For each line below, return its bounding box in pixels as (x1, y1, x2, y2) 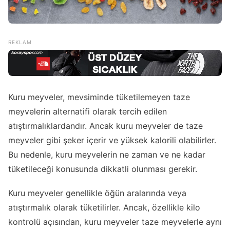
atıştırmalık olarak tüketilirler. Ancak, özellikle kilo (8, 202, 200, 213)
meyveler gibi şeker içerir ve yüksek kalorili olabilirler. (8, 135, 216, 146)
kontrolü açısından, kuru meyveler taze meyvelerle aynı (8, 217, 222, 227)
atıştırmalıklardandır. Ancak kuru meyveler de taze (8, 121, 203, 131)
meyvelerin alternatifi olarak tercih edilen (8, 106, 167, 117)
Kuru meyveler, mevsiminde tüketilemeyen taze (8, 92, 190, 103)
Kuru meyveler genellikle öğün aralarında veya (8, 188, 186, 199)
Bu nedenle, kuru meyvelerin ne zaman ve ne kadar (8, 149, 205, 160)
